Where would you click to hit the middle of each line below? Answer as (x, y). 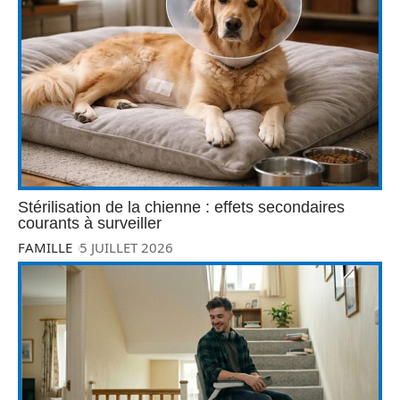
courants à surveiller (90, 224)
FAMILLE (45, 248)
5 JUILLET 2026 (127, 248)
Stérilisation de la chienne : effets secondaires (181, 208)
